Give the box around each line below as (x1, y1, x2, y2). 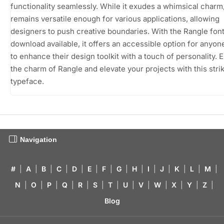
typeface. (10, 76, 44, 86)
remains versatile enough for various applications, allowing (10, 13, 219, 23)
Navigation (20, 135, 57, 143)
